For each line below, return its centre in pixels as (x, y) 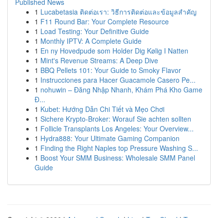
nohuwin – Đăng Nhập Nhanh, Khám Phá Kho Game (121, 90)
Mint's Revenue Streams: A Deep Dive (99, 60)
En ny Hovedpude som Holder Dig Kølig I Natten (114, 51)
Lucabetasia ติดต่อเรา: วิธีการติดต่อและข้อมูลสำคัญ (118, 12)
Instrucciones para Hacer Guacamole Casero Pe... (118, 80)
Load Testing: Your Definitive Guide (95, 31)
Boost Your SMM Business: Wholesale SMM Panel (118, 158)
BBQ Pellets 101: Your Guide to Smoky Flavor (111, 70)
